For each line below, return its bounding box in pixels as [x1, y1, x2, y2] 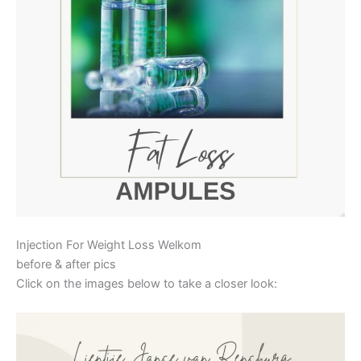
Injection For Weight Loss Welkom [16, 238, 201, 253]
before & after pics [16, 257, 116, 272]
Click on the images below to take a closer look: [16, 276, 277, 292]
